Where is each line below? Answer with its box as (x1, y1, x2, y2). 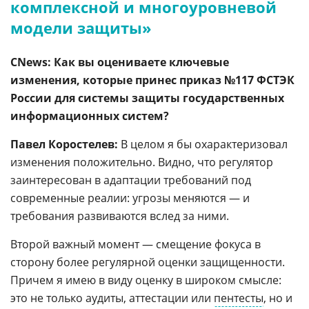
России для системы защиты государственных (10, 90, 284, 106)
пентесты (214, 290, 263, 306)
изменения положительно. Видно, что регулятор (10, 154, 273, 170)
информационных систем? (10, 108, 169, 123)
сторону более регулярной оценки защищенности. (10, 255, 285, 270)
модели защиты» (10, 17, 152, 38)
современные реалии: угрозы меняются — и (10, 190, 250, 206)
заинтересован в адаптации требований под (10, 172, 251, 188)
